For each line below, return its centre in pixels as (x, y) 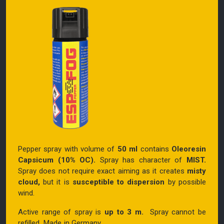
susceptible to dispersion (119, 182)
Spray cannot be (175, 212)
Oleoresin (189, 149)
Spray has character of (141, 160)
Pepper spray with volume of (68, 149)
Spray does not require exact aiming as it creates (102, 171)
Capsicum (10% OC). (57, 160)
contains (154, 149)
